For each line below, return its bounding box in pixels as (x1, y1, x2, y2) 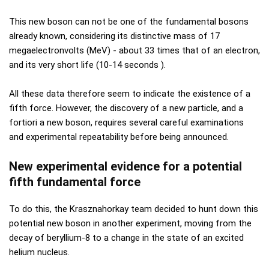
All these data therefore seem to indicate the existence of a (9, 88, 250, 99)
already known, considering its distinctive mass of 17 (9, 31, 220, 41)
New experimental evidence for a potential (9, 159, 242, 174)
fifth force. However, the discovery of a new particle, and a (9, 103, 243, 113)
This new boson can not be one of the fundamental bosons (9, 16, 249, 27)
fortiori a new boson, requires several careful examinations (9, 117, 244, 128)
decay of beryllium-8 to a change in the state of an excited (9, 232, 244, 243)
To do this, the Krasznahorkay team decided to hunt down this (9, 204, 258, 214)
